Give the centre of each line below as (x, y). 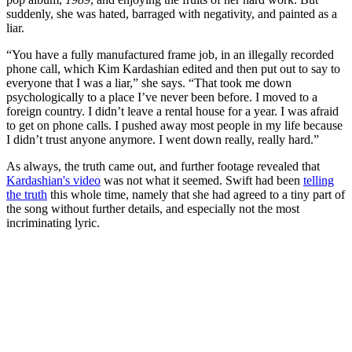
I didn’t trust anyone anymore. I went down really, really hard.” (163, 139)
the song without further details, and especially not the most (153, 208)
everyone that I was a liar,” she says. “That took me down (149, 82)
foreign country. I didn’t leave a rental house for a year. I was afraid (172, 111)
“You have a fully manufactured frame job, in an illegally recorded (170, 54)
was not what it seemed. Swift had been (202, 180)
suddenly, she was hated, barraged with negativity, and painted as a (172, 13)
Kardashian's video (53, 180)
